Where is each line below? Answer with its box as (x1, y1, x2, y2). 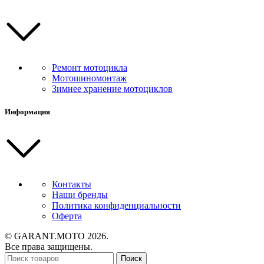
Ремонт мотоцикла (52, 62, 127, 73)
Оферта (52, 211, 82, 222)
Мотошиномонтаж (52, 73, 127, 84)
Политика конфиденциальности (52, 200, 181, 211)
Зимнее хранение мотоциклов (52, 84, 173, 94)
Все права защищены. (5, 242, 93, 252)
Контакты (52, 179, 91, 190)
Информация (5, 107, 50, 117)
